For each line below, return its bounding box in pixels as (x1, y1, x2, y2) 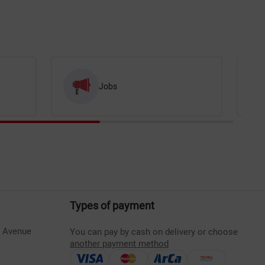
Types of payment (70, 199, 154, 212)
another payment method (70, 238, 169, 249)
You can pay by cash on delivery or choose (70, 227, 238, 237)
